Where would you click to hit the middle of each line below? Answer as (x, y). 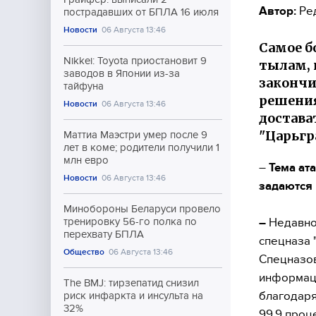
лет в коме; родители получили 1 (141, 147)
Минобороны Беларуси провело (142, 209)
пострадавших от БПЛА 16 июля (141, 12)
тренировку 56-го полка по (130, 221)
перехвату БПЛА (104, 234)
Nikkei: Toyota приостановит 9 (135, 61)
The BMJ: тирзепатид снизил (131, 283)
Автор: (278, 11)
